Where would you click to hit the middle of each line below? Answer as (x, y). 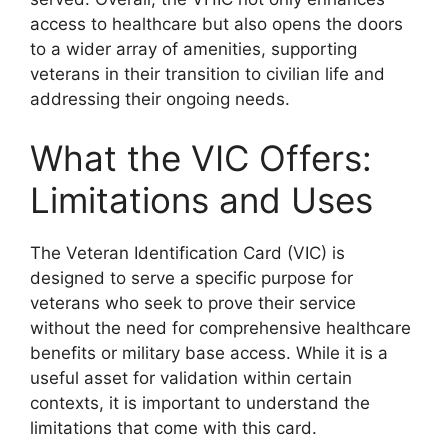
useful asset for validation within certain (191, 378)
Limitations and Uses (201, 200)
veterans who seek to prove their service (193, 303)
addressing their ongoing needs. (160, 98)
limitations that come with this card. (173, 428)
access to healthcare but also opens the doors (216, 23)
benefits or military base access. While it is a (209, 353)
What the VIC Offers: (201, 158)
